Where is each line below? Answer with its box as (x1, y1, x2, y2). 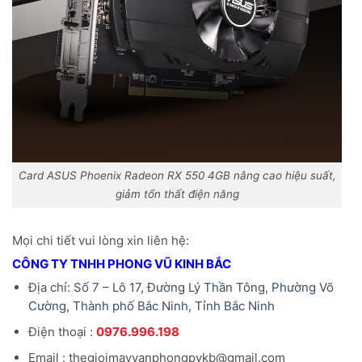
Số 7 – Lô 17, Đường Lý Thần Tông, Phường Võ (73, 280, 334, 296)
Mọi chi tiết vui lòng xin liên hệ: (12, 233, 189, 249)
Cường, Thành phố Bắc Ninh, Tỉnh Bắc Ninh (27, 298, 275, 314)
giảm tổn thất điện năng (115, 187, 239, 201)
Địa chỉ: (27, 280, 74, 296)
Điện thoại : (27, 324, 96, 340)
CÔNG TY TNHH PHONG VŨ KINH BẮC (12, 256, 231, 272)
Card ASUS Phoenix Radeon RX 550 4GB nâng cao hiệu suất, (18, 169, 336, 183)
